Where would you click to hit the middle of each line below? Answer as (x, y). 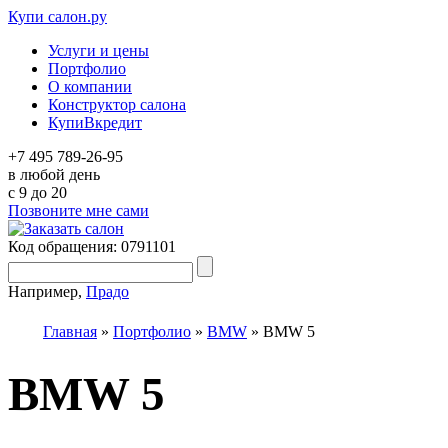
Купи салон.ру (57, 16)
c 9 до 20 (37, 192)
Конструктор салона (117, 104)
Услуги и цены (98, 50)
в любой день (54, 174)
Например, (47, 291)
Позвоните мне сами (78, 210)
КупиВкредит (95, 122)
